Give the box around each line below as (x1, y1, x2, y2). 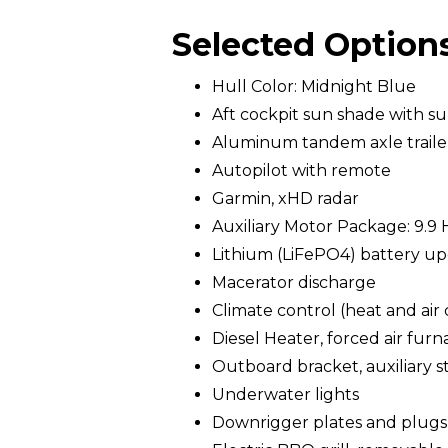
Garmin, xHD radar (212, 189, 359, 208)
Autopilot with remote (212, 161, 391, 180)
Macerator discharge (212, 273, 376, 292)
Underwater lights (212, 385, 359, 404)
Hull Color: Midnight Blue (212, 77, 416, 96)
